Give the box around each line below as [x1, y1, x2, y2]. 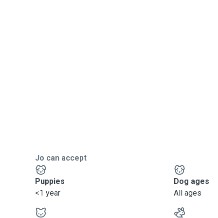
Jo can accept [35, 153, 87, 163]
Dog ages [174, 177, 210, 186]
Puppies [35, 177, 65, 186]
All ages [174, 188, 202, 198]
